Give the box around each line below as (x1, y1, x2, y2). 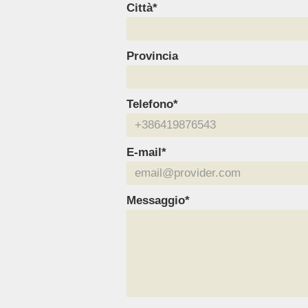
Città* (126, 1, 158, 15)
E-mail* (126, 146, 167, 159)
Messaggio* (126, 194, 190, 208)
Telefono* (126, 98, 179, 111)
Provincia (126, 49, 179, 63)
